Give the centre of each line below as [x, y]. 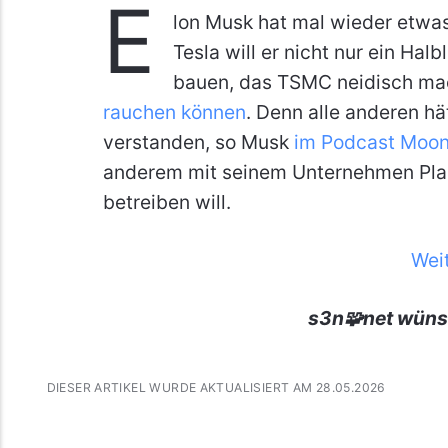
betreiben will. [166, 201]
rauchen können [174, 111]
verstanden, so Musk [198, 141]
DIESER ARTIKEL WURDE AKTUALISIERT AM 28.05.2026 [216, 388]
